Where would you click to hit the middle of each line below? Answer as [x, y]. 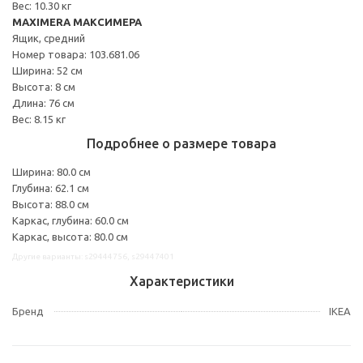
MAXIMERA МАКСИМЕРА [77, 21]
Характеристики [181, 281]
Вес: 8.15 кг [39, 119]
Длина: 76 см [43, 102]
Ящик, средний [49, 38]
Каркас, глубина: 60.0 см [70, 220]
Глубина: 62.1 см [51, 188]
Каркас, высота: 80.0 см [70, 236]
